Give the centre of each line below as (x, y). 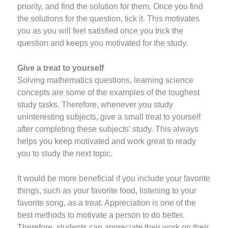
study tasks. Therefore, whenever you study (95, 104)
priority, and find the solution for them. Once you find (110, 7)
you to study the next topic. (66, 153)
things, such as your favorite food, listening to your (107, 190)
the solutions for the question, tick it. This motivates (109, 19)
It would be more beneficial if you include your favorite (114, 178)
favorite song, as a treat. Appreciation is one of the (107, 203)
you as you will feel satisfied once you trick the (101, 31)
